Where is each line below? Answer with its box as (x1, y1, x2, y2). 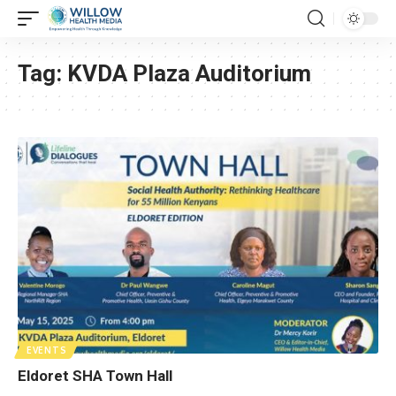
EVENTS (27, 344, 67, 355)
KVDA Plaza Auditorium (67, 60, 311, 87)
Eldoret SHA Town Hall (18, 366, 172, 385)
